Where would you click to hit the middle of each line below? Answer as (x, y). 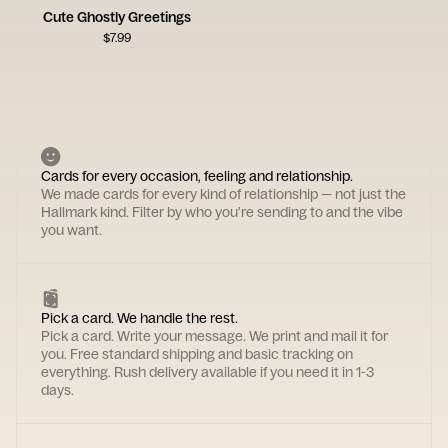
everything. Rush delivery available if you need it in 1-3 (207, 372)
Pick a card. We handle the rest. (139, 318)
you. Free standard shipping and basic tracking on (197, 354)
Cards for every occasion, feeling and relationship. (197, 176)
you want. (71, 230)
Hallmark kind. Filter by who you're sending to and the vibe (222, 212)
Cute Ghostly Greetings (117, 17)
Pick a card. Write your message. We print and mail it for (214, 336)
